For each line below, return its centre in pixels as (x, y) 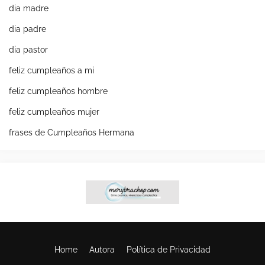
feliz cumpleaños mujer (54, 112)
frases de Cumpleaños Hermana (72, 133)
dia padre (28, 29)
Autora (102, 250)
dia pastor (28, 50)
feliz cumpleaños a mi (51, 71)
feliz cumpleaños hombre (58, 91)
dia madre (29, 9)
